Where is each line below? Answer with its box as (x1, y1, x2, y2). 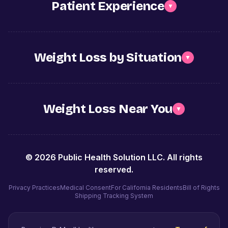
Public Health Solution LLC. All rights (56, 152, 203, 162)
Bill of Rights (182, 183, 220, 191)
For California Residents (110, 183, 183, 191)
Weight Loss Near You (43, 101, 173, 116)
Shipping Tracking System (75, 191, 153, 199)
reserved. (95, 164, 133, 175)
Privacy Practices (8, 183, 60, 191)
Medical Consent (60, 183, 111, 191)
